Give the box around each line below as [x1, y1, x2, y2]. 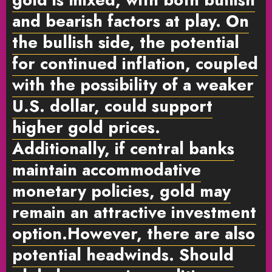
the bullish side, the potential [12, 30, 239, 54]
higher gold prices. [12, 115, 160, 139]
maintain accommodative [12, 157, 201, 182]
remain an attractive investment [12, 200, 256, 224]
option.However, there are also [12, 221, 255, 245]
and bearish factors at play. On [12, 8, 249, 33]
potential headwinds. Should [12, 242, 234, 267]
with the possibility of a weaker [12, 72, 254, 97]
